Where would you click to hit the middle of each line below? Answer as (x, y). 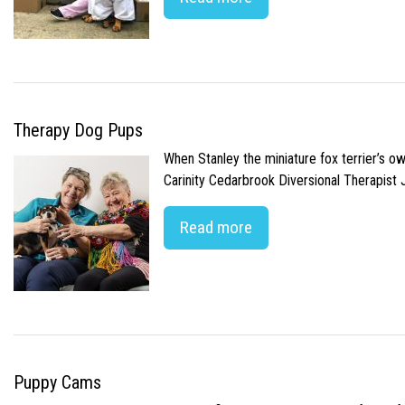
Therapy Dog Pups (78, 130)
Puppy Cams (57, 382)
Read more (216, 227)
